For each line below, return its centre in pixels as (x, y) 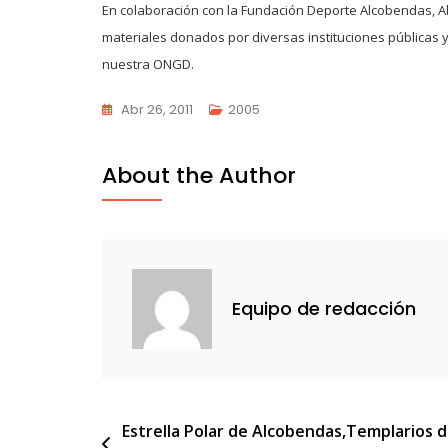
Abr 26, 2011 (157, 109)
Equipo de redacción (324, 309)
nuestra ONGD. (148, 63)
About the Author (199, 175)
